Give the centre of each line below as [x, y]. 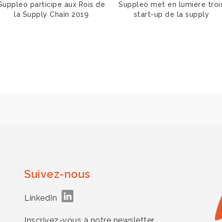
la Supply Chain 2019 [52, 14]
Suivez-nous [57, 174]
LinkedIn [43, 198]
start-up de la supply [171, 14]
